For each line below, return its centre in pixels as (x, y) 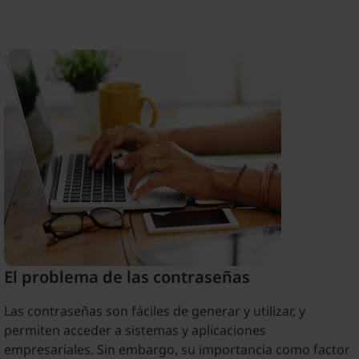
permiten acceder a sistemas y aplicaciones (135, 330)
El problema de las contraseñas (127, 276)
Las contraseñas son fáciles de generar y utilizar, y (154, 311)
